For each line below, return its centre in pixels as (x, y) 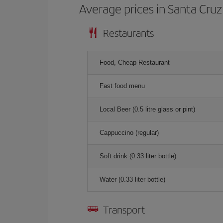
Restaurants (128, 33)
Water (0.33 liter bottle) (132, 179)
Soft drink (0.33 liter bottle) (138, 156)
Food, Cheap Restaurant (135, 62)
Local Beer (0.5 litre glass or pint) (147, 109)
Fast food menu (122, 86)
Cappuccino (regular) (129, 133)
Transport (124, 209)
